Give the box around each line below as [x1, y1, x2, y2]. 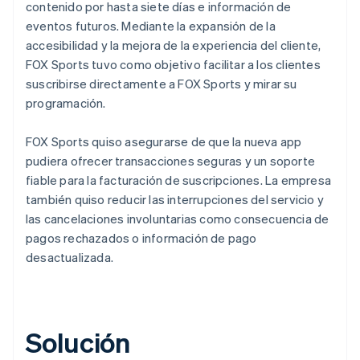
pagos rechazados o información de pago [26, 229, 257, 246]
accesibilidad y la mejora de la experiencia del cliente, [26, 36, 321, 53]
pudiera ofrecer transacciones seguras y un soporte [26, 152, 316, 169]
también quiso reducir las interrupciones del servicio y [26, 190, 325, 207]
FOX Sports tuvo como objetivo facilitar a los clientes [26, 55, 321, 72]
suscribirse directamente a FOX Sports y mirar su [26, 75, 297, 92]
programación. [26, 94, 106, 111]
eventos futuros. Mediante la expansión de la [26, 17, 276, 34]
